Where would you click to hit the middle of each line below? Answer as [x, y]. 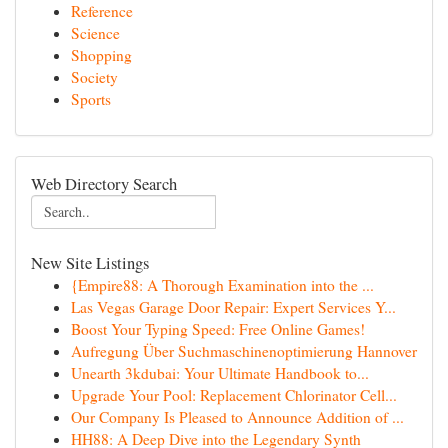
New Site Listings [90, 262]
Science [95, 33]
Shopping [101, 55]
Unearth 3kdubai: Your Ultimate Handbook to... [220, 373]
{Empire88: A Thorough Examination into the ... [222, 285]
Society [94, 77]
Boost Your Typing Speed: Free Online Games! [218, 329]
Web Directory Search [104, 183]
